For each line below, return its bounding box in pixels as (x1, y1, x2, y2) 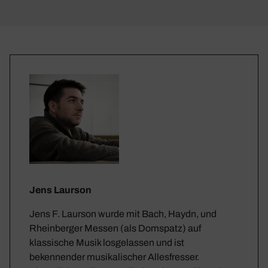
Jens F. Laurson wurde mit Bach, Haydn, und (29, 208, 217, 219)
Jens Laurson (29, 184, 92, 195)
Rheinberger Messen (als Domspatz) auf (29, 223, 201, 233)
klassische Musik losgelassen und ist (29, 237, 184, 248)
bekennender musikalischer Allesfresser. (29, 251, 199, 262)
